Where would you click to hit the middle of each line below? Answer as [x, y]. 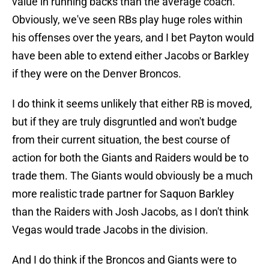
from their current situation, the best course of [121, 140]
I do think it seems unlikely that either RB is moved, [132, 104]
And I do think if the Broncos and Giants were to [124, 260]
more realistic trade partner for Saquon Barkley [123, 194]
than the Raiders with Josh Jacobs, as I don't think [130, 212]
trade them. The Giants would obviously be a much [132, 176]
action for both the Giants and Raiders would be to [130, 158]
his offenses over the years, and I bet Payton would [133, 38]
